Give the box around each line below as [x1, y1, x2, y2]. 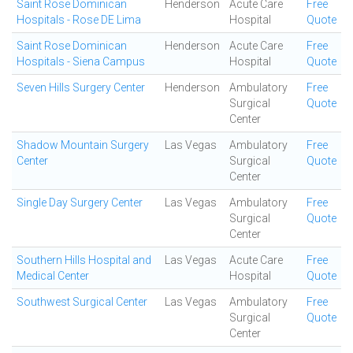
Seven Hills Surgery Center [17, 81, 145, 94]
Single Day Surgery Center [17, 196, 143, 209]
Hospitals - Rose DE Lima [17, 13, 141, 26]
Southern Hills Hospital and [17, 254, 151, 266]
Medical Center [17, 269, 89, 282]
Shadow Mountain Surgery [17, 139, 149, 151]
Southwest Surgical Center [17, 295, 147, 308]
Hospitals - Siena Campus [17, 55, 145, 68]
